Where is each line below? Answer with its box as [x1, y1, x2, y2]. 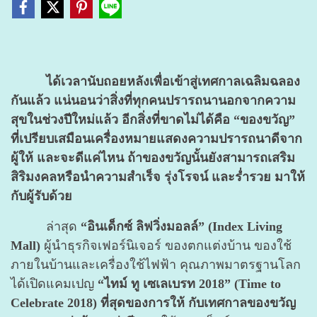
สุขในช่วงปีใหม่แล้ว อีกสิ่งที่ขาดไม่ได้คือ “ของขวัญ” [11, 112, 295, 127]
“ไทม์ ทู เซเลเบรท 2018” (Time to [94, 276, 281, 291]
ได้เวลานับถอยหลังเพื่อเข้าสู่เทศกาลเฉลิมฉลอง [11, 74, 300, 88]
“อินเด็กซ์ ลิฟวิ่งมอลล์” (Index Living [81, 219, 282, 234]
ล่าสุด [11, 219, 81, 234]
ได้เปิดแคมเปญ [11, 276, 94, 291]
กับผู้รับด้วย [11, 188, 72, 203]
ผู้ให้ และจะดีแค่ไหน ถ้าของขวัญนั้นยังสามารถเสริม [11, 150, 295, 165]
